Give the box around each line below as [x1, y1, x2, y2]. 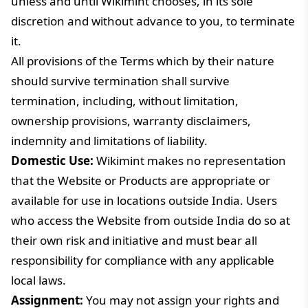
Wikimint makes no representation [93, 153, 286, 168]
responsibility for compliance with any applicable [11, 252, 274, 268]
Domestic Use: [11, 153, 93, 168]
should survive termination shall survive [11, 73, 230, 89]
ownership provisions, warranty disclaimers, [11, 113, 251, 129]
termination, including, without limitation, [11, 93, 239, 109]
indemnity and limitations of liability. [11, 133, 208, 148]
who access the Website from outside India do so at [11, 212, 290, 228]
